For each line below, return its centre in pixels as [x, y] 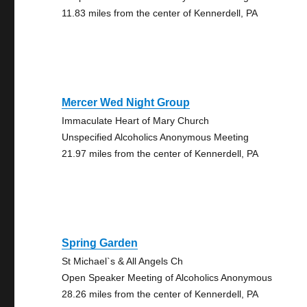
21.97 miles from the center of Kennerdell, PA [160, 153]
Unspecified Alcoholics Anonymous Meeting [156, 137]
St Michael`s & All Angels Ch [123, 261]
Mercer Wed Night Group [126, 102]
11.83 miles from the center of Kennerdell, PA [160, 13]
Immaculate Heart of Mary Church [136, 121]
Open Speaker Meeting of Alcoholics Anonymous [167, 278]
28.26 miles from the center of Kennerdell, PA [160, 294]
